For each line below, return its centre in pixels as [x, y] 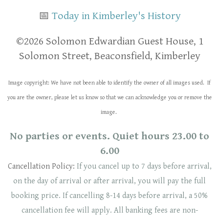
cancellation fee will [56, 211]
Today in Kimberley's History [116, 16]
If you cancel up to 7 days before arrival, [144, 167]
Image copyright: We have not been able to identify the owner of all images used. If [109, 83]
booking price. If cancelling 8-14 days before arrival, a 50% [109, 196]
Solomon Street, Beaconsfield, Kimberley [109, 56]
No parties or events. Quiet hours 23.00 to [109, 136]
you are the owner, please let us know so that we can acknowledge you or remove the [109, 98]
